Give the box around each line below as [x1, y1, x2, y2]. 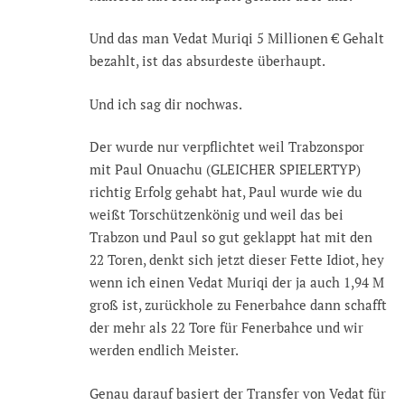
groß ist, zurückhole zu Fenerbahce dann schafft [89, 296, 387, 315]
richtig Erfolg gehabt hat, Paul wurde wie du [89, 183, 363, 202]
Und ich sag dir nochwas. [89, 94, 242, 113]
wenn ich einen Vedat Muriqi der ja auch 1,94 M [89, 273, 384, 292]
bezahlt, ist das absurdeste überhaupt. [89, 52, 325, 71]
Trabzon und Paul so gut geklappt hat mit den [89, 228, 372, 247]
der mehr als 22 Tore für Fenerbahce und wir [89, 318, 363, 337]
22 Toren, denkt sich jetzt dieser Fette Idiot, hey [89, 250, 384, 269]
